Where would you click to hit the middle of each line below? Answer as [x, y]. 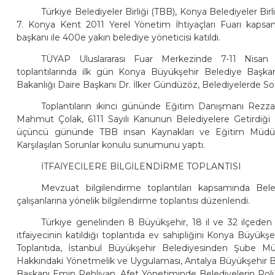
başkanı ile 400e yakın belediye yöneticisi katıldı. [119, 37]
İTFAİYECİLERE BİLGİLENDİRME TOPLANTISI [141, 166]
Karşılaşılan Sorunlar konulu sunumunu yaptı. [111, 145]
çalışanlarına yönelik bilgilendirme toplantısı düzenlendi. [134, 200]
